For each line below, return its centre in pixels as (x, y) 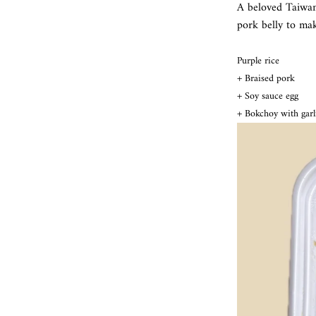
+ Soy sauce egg (268, 96)
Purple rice (258, 61)
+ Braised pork (266, 78)
